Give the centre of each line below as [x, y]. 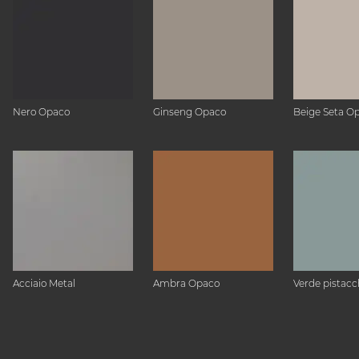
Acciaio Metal [44, 283]
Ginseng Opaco [190, 112]
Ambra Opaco [186, 283]
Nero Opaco [41, 112]
